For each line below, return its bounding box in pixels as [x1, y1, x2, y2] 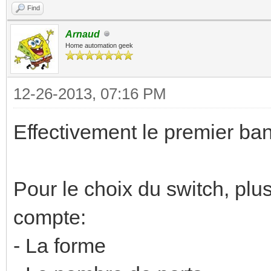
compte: [13, 205, 86, 229]
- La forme [13, 233, 106, 257]
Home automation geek [65, 41, 133, 49]
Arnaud [65, 28, 100, 39]
